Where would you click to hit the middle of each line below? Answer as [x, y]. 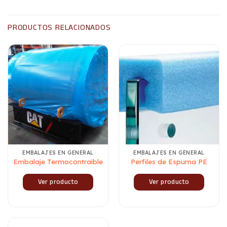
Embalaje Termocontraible [58, 162]
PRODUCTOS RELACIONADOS [59, 27]
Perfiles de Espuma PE [169, 162]
